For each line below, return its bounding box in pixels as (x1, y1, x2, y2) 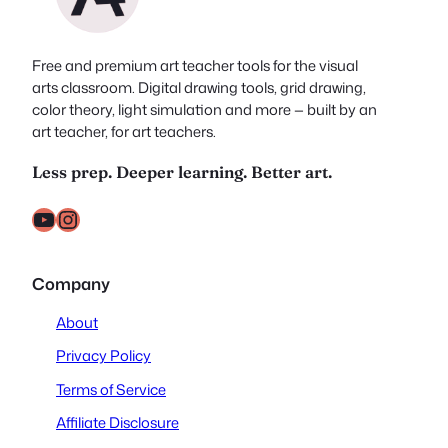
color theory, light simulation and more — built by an (32, 99, 377, 121)
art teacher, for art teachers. (32, 121, 216, 143)
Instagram (55, 201, 78, 235)
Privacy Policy (56, 345, 151, 367)
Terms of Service (56, 378, 166, 400)
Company (32, 271, 110, 295)
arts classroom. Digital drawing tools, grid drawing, (32, 77, 366, 99)
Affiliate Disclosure (56, 411, 179, 433)
